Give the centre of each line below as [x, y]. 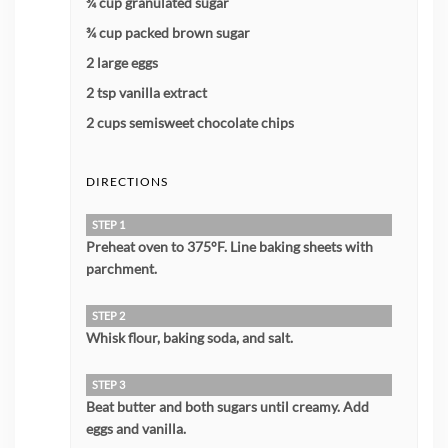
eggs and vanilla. [136, 429]
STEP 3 [108, 385]
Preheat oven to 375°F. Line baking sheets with [229, 247]
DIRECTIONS [127, 182]
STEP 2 [108, 316]
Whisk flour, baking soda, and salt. [189, 338]
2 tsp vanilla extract [146, 93]
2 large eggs [122, 63]
